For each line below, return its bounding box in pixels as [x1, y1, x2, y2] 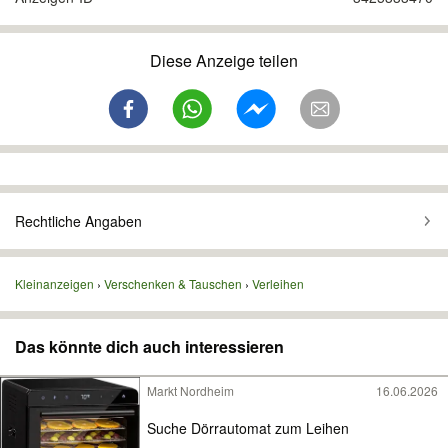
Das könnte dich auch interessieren [15, 335, 284, 358]
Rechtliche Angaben [15, 211, 142, 231]
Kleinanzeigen [15, 275, 94, 292]
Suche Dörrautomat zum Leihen [147, 417, 349, 438]
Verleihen [252, 275, 304, 292]
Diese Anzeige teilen [150, 49, 298, 72]
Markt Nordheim [147, 382, 234, 399]
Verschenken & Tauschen [104, 275, 242, 292]
